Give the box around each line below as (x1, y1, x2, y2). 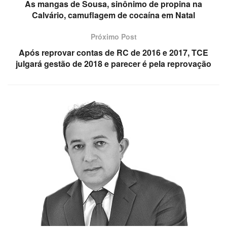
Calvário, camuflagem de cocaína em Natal (32, 9, 195, 21)
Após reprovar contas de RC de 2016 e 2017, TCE (19, 46, 208, 58)
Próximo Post (90, 31, 137, 42)
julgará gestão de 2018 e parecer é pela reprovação (16, 57, 211, 69)
